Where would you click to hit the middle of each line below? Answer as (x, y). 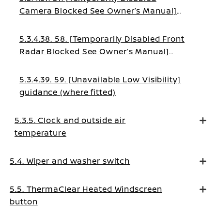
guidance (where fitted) (68, 92)
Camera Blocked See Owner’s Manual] (98, 11)
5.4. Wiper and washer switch (70, 161)
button (24, 201)
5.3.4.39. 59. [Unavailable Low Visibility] (100, 79)
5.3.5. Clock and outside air (70, 120)
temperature (40, 133)
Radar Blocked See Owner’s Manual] (94, 51)
